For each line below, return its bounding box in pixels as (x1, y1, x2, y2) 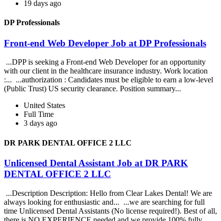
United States (24, 101, 65, 110)
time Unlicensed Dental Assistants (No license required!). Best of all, (4, 206, 217, 215)
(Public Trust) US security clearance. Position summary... (4, 84, 183, 93)
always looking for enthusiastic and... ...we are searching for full (4, 197, 205, 206)
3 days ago (24, 119, 57, 128)
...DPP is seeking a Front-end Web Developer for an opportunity (4, 58, 206, 67)
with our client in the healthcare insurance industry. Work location (4, 67, 208, 75)
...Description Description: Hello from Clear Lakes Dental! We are (4, 188, 212, 197)
